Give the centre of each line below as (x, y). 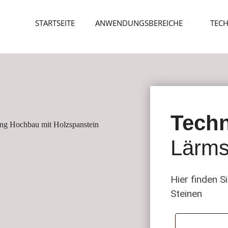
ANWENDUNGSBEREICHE (139, 23)
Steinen (186, 194)
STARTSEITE (55, 23)
